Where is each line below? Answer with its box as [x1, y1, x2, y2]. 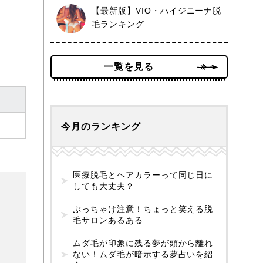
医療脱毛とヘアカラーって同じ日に [73, 170, 214, 180]
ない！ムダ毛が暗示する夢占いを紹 [73, 249, 214, 259]
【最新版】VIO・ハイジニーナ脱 [92, 6, 222, 15]
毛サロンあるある [73, 215, 143, 225]
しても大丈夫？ [73, 181, 134, 191]
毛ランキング [92, 19, 144, 29]
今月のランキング [61, 122, 141, 131]
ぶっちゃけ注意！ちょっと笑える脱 [73, 204, 214, 214]
